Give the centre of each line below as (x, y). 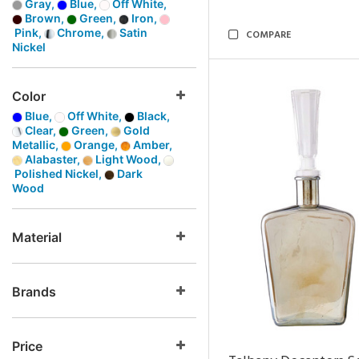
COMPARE (268, 35)
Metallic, (36, 145)
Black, (152, 116)
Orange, (96, 145)
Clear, (40, 130)
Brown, (44, 18)
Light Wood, (128, 159)
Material (37, 237)
